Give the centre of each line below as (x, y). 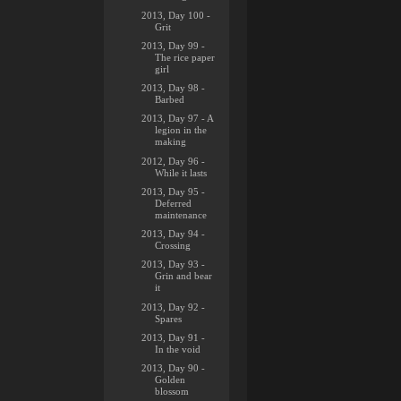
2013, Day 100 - (176, 15)
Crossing (173, 245)
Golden (171, 380)
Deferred (174, 203)
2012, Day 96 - (174, 161)
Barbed (170, 99)
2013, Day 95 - (174, 191)
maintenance (181, 214)
